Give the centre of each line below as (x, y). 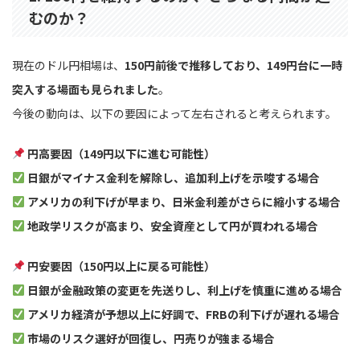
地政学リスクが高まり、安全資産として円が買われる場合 (172, 225)
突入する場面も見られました (85, 89)
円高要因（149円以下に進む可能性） (121, 153)
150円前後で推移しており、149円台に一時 (233, 65)
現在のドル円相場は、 (68, 65)
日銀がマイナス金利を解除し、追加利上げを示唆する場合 (173, 177)
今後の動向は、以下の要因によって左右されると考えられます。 (174, 113)
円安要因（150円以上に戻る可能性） (121, 266)
